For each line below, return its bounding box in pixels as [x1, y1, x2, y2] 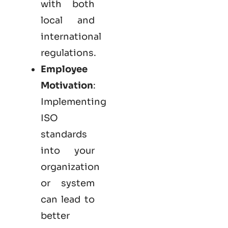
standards [41, 128, 87, 140]
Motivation [41, 79, 93, 91]
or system [41, 177, 95, 189]
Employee [41, 63, 88, 75]
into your [41, 145, 95, 156]
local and [41, 14, 95, 26]
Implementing [41, 96, 106, 107]
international [41, 31, 101, 42]
